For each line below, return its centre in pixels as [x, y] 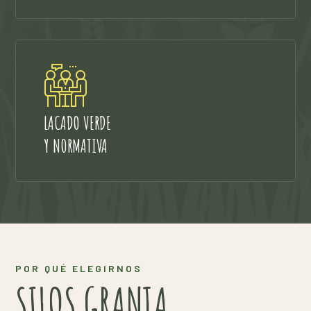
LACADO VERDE [78, 123]
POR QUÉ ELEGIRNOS [79, 268]
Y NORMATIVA [76, 145]
